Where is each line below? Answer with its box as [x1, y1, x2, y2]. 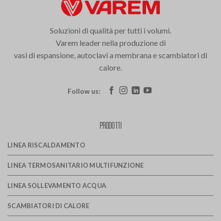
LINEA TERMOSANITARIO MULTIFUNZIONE [7, 161, 144, 170]
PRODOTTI [99, 120, 122, 130]
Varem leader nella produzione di [55, 38, 166, 48]
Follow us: [67, 87, 101, 96]
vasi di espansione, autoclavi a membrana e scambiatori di [14, 50, 207, 60]
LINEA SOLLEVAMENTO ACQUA [7, 182, 107, 190]
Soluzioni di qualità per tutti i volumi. [50, 26, 171, 36]
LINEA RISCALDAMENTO [7, 141, 85, 149]
